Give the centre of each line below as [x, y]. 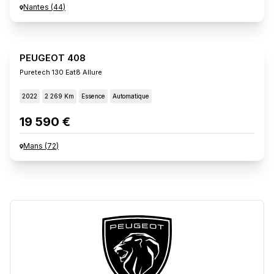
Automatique [131, 96]
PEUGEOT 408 [53, 58]
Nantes [36, 7]
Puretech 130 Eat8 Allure [61, 72]
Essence [93, 96]
